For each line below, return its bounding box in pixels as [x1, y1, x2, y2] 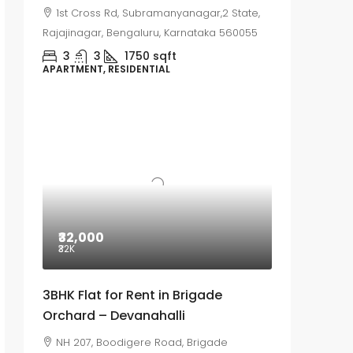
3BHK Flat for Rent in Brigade [43, 286, 222, 305]
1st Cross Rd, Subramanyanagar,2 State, [56, 6, 260, 21]
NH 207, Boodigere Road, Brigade [56, 335, 228, 351]
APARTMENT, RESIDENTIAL [43, 62, 170, 76]
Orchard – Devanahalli [43, 307, 185, 325]
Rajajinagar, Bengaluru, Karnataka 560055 [43, 25, 258, 41]
